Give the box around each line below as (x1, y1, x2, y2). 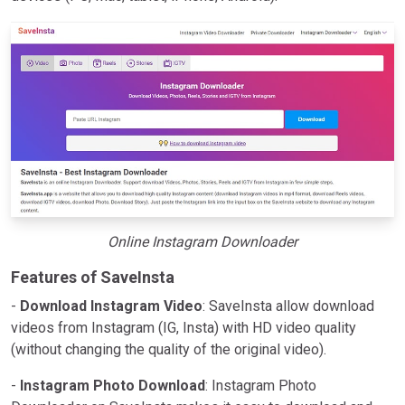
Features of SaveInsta (11, 267, 174, 287)
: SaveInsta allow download (202, 297, 374, 315)
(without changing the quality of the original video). (11, 340, 326, 358)
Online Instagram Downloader (108, 232, 297, 250)
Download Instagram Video (20, 297, 202, 315)
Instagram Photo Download (20, 376, 205, 394)
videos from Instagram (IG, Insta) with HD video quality (11, 318, 356, 336)
